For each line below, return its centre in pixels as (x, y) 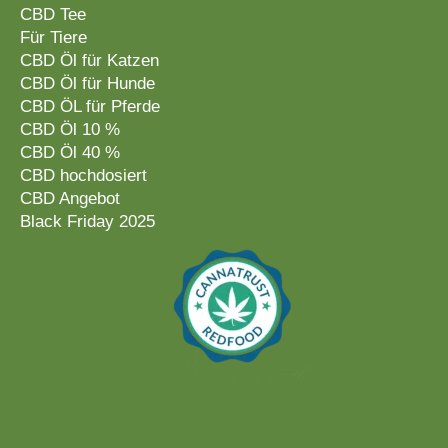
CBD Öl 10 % (70, 130)
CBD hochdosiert (83, 176)
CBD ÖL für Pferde (90, 107)
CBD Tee (53, 15)
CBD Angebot (70, 199)
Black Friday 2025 (87, 222)
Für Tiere (53, 38)
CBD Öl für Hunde (87, 84)
